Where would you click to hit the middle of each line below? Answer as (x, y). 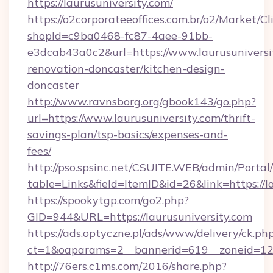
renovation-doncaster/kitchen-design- (126, 69)
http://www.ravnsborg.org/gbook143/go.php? (142, 101)
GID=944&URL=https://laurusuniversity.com (140, 217)
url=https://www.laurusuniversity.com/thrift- (141, 118)
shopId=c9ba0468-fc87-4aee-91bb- (120, 36)
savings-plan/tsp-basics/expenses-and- (128, 134)
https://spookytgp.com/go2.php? (108, 200)
